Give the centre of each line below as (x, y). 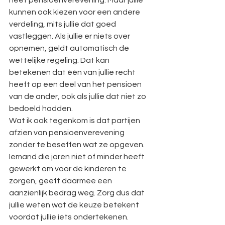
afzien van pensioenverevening (68, 133)
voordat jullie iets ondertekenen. (69, 217)
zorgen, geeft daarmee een (61, 181)
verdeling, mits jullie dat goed (63, 24)
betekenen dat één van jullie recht (73, 72)
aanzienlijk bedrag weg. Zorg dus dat (78, 193)
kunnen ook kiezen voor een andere (75, 12)
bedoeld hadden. (41, 108)
